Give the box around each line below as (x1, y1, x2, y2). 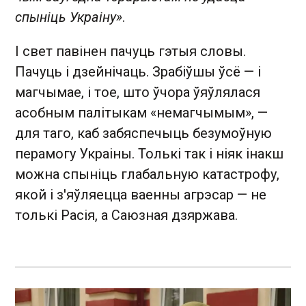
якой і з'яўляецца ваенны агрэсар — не (15, 186, 266, 204)
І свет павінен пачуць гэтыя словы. (15, 43, 246, 60)
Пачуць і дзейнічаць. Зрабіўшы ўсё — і (15, 64, 261, 81)
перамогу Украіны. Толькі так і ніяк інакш (15, 145, 283, 163)
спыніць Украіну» (15, 9, 122, 26)
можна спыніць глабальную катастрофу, (15, 166, 279, 183)
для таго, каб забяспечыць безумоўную (15, 125, 272, 142)
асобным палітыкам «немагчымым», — (15, 105, 268, 122)
